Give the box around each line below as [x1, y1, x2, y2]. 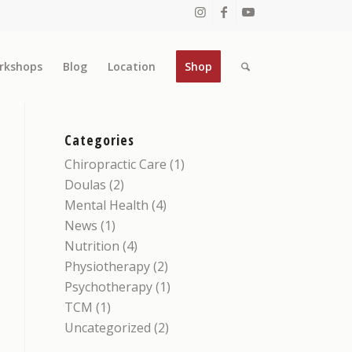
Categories [64, 130, 135, 149]
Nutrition [64, 237, 120, 255]
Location [107, 58, 156, 74]
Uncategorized [64, 319, 152, 336]
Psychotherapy [64, 278, 153, 295]
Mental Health [64, 196, 149, 214]
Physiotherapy [64, 258, 151, 275]
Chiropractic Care [64, 156, 167, 173]
